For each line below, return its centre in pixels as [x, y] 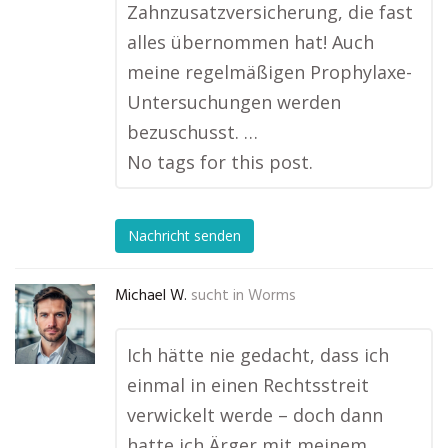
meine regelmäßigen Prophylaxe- [269, 72]
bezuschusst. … [192, 132]
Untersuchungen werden [234, 102]
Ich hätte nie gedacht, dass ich [258, 355]
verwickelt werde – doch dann [255, 415]
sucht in [217, 296]
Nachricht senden [184, 236]
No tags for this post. [220, 162]
